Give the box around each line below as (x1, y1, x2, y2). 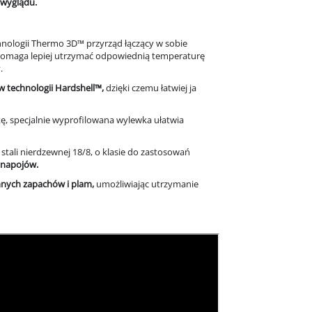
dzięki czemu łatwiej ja (104, 81, 196, 95)
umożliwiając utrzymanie (94, 178, 198, 191)
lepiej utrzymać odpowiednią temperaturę (29, 49, 205, 63)
